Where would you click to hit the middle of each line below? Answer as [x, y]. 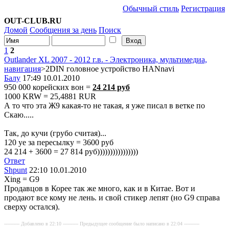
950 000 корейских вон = [48, 87]
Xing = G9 [22, 179]
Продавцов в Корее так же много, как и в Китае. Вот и [100, 188]
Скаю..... [19, 115]
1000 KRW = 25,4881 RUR [50, 96]
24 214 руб [111, 87]
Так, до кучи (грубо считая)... [55, 133]
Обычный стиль [151, 8]
